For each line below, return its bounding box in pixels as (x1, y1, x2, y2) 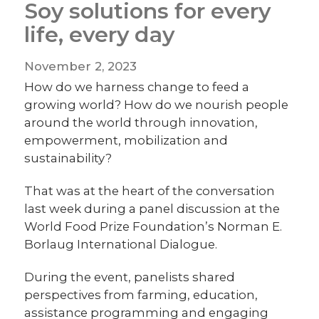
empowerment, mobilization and (24, 132, 229, 147)
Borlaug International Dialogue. (24, 236, 218, 251)
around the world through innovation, (24, 115, 258, 130)
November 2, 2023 (24, 58, 137, 73)
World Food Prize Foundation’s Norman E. (24, 219, 283, 234)
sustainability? (24, 150, 113, 165)
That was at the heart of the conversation (24, 183, 276, 198)
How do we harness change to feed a (24, 79, 250, 94)
